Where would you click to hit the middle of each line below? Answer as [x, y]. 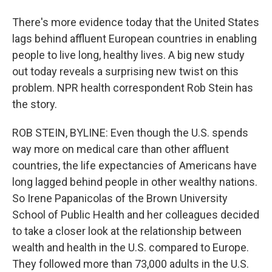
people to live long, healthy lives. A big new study [128, 55]
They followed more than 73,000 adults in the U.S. [131, 264]
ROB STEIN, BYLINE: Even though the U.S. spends [130, 133]
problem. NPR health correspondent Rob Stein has [133, 88]
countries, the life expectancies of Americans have [134, 165]
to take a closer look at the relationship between [127, 231]
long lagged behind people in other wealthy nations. [135, 182]
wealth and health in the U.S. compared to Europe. [131, 247]
